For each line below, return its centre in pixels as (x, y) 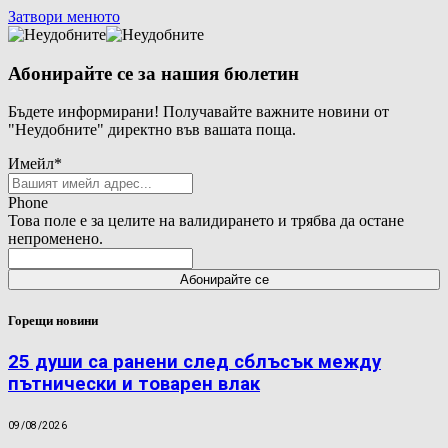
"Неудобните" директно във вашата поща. (152, 130)
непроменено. (55, 239)
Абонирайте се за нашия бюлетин (153, 73)
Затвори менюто (64, 16)
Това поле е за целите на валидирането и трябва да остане (206, 221)
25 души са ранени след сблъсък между (194, 361)
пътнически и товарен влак (134, 383)
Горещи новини (53, 320)
